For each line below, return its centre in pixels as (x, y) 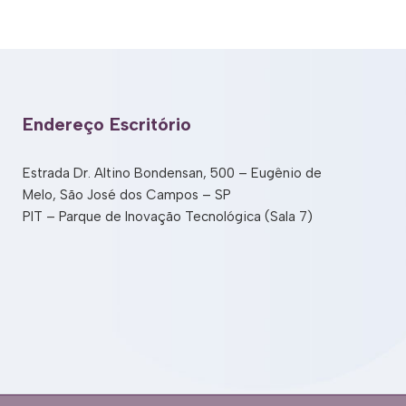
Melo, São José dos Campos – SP (126, 195)
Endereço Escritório (106, 124)
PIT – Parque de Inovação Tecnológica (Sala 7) (167, 217)
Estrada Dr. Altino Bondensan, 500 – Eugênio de (172, 173)
